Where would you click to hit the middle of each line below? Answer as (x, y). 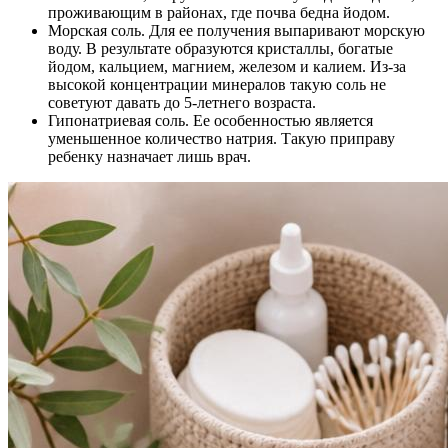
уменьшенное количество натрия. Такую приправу (221, 139)
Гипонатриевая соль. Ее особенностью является (210, 121)
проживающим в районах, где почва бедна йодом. (219, 13)
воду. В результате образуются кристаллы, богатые (220, 49)
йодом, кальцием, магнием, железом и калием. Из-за (227, 67)
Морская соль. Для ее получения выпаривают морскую (236, 31)
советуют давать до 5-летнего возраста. (182, 103)
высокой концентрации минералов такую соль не (217, 85)
